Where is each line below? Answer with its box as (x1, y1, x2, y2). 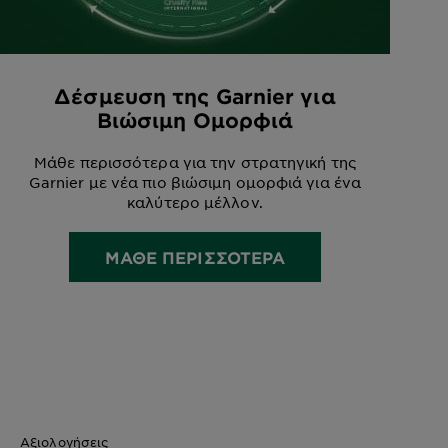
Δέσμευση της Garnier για (54, 84, 336, 109)
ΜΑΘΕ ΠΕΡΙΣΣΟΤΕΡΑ (104, 247, 286, 268)
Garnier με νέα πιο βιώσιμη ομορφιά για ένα (28, 173, 362, 192)
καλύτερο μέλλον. (127, 193, 263, 212)
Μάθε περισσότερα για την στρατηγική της (34, 153, 356, 172)
